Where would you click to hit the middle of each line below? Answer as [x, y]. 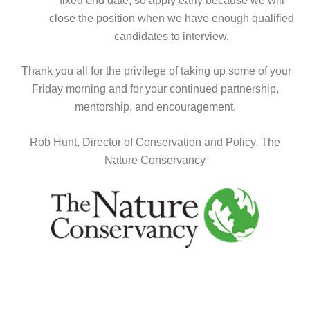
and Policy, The [242, 143]
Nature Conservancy [155, 161]
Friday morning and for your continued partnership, [155, 89]
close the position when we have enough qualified [172, 18]
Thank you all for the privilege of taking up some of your [156, 71]
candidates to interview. [172, 36]
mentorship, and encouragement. [155, 107]
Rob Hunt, [56, 143]
